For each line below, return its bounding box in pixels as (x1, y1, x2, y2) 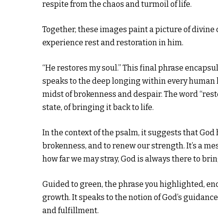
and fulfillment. (42, 206, 99, 215)
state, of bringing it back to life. (42, 103, 154, 112)
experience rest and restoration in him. (42, 38, 183, 47)
